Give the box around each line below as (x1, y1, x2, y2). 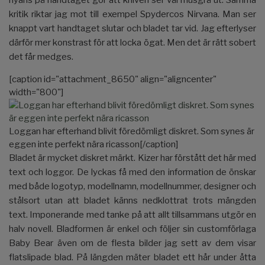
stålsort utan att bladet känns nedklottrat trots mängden (9, 195, 256, 206)
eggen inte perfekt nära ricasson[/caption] (9, 138, 178, 150)
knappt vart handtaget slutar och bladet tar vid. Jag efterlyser (9, 22, 256, 34)
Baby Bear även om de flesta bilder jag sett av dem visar (9, 237, 256, 248)
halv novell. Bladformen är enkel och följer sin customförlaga (9, 223, 256, 234)
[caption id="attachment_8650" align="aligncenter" (9, 73, 216, 85)
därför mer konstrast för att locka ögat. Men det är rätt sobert (9, 37, 256, 48)
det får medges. (9, 51, 73, 62)
